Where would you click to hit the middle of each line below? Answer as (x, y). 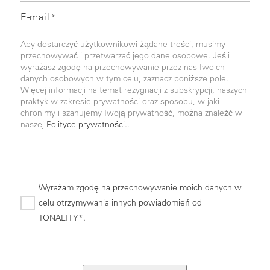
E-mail (35, 17)
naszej (33, 124)
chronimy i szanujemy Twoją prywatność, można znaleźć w (131, 113)
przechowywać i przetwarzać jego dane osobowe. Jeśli (125, 56)
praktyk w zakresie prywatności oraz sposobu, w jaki (120, 102)
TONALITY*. (62, 218)
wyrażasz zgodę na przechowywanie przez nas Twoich (122, 67)
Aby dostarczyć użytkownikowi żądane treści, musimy (123, 44)
